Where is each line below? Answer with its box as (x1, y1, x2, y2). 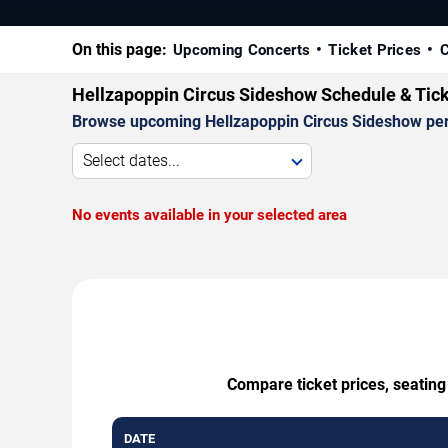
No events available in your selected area (72, 206, 347, 225)
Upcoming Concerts (173, 41, 311, 60)
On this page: (72, 40, 167, 60)
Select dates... (83, 151, 180, 171)
